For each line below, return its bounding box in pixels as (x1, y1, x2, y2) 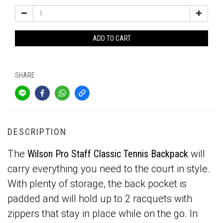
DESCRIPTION (7, 126, 67, 137)
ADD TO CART (92, 34, 131, 42)
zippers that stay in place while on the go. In (7, 208, 198, 220)
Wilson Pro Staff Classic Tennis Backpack (27, 148, 188, 160)
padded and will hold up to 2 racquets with (7, 193, 192, 205)
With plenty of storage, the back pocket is (7, 178, 187, 190)
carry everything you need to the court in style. (7, 163, 210, 175)
